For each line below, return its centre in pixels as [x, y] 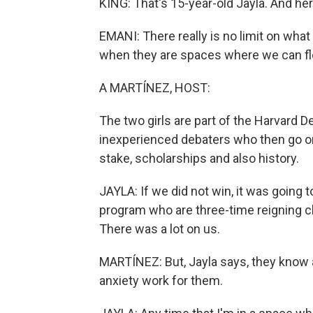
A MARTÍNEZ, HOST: [155, 88]
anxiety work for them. [161, 281]
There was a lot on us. [160, 229]
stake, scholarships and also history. [199, 158]
